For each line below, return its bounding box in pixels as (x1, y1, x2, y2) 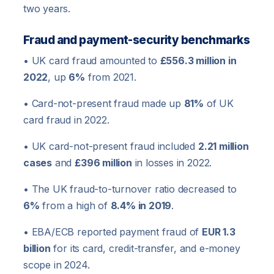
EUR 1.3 (202, 226, 235, 239)
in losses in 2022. (131, 157, 212, 169)
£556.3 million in (160, 54, 237, 67)
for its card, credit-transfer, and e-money (50, 242, 240, 255)
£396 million (75, 157, 132, 169)
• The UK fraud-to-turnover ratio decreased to (23, 183, 237, 196)
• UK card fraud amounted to (23, 54, 160, 67)
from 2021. (84, 71, 136, 84)
